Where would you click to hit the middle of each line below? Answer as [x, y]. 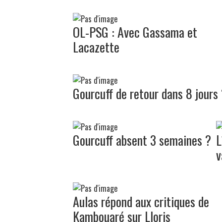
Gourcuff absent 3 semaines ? [142, 140]
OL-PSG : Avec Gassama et [135, 32]
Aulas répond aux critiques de [141, 201]
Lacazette [96, 47]
